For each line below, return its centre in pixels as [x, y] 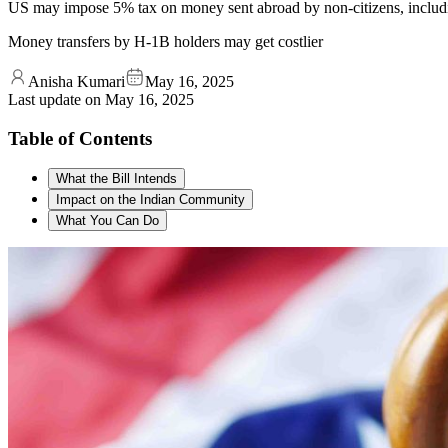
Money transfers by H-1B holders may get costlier [165, 41]
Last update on [56, 99]
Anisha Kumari [76, 81]
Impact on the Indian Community [150, 200]
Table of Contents [80, 138]
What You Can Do [107, 221]
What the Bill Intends [116, 179]
